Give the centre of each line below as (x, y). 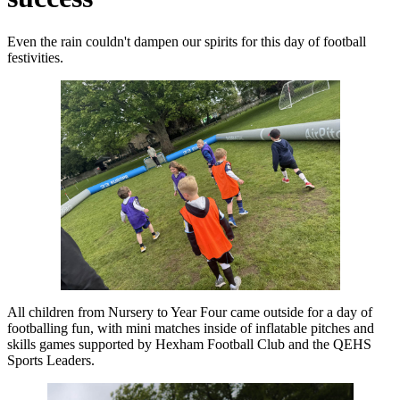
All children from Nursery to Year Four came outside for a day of (190, 312)
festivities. (35, 57)
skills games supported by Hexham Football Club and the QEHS (189, 344)
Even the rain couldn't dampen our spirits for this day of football (187, 41)
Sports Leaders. (53, 360)
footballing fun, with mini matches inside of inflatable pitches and (191, 328)
